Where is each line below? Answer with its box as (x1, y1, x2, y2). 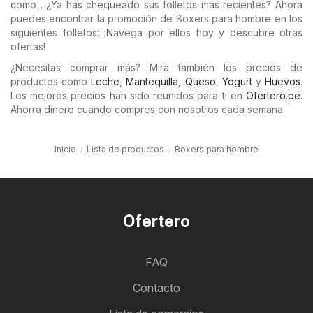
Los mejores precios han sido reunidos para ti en (10, 89, 246, 101)
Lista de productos (87, 144, 164, 154)
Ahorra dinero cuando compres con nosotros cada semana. (10, 103, 285, 115)
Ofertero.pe (246, 89, 300, 101)
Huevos (265, 75, 301, 87)
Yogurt (221, 75, 252, 87)
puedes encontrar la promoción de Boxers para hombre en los (10, 13, 303, 24)
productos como (10, 75, 92, 87)
